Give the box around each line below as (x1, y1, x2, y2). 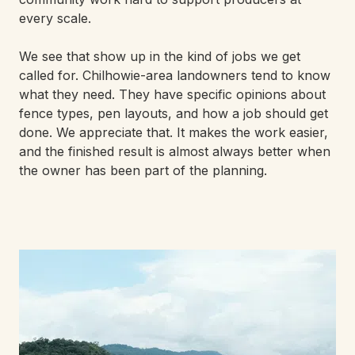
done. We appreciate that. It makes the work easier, (19, 124, 328, 141)
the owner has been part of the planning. (19, 162, 267, 179)
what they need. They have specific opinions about (19, 86, 326, 103)
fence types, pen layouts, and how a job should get (19, 105, 328, 122)
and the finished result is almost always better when (19, 143, 330, 160)
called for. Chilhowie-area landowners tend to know (19, 67, 330, 84)
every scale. (19, 10, 91, 27)
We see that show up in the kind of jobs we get (19, 48, 300, 65)
